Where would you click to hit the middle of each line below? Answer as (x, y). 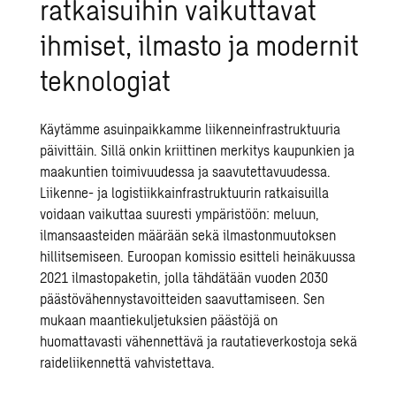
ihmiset (83, 44)
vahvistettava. (176, 362)
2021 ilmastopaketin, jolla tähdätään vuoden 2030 (184, 277)
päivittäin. (71, 150)
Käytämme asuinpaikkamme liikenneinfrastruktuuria (190, 129)
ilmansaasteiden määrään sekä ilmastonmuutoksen (188, 235)
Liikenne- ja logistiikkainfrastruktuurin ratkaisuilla (185, 192)
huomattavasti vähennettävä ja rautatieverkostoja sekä (199, 341)
